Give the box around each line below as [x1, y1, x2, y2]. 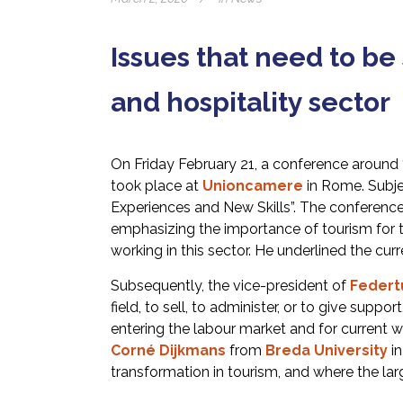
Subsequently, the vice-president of [111, 276, 350, 294]
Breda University [265, 341, 388, 359]
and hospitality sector [111, 85, 390, 118]
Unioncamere [202, 176, 303, 194]
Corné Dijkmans [111, 341, 226, 359]
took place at [111, 176, 202, 194]
